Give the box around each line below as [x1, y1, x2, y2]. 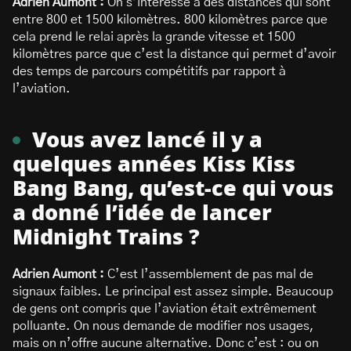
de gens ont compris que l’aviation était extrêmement [13, 302, 317, 315]
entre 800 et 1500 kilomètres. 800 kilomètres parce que [13, 13, 327, 26]
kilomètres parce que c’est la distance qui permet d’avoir [13, 47, 336, 60]
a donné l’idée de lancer [13, 202, 272, 224]
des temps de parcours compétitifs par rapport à [13, 64, 286, 78]
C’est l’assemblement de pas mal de [104, 267, 313, 280]
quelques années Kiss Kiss [13, 154, 295, 175]
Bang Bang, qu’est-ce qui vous [13, 178, 334, 200]
